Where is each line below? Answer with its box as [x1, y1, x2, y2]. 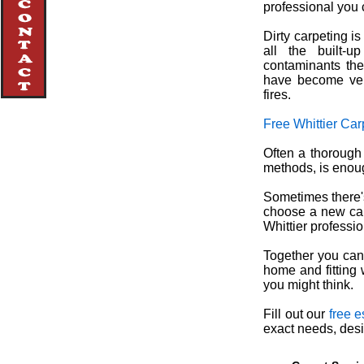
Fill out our [263, 307, 329, 321]
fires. [263, 88, 291, 102]
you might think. [263, 278, 353, 292]
